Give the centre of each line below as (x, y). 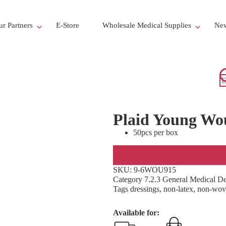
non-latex (178, 189)
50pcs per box (156, 132)
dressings (145, 189)
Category (128, 179)
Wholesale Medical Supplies (147, 25)
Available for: (136, 213)
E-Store (68, 25)
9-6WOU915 (155, 170)
